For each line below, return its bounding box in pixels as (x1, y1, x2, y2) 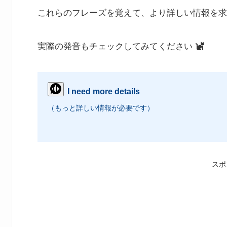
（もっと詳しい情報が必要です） (48, 103, 154, 112)
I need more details (67, 86, 140, 96)
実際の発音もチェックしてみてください (37, 41, 195, 51)
